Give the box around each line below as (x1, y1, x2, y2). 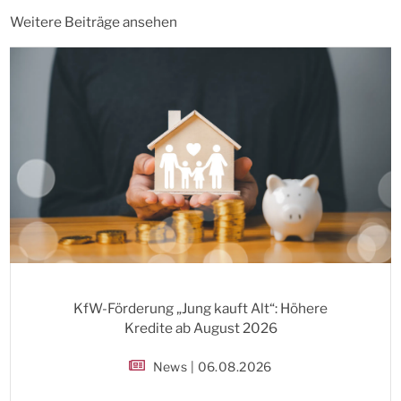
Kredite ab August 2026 (124, 320, 277, 337)
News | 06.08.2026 (152, 359, 272, 375)
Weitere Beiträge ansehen (10, 13, 177, 30)
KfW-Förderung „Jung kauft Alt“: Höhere (73, 300, 328, 318)
